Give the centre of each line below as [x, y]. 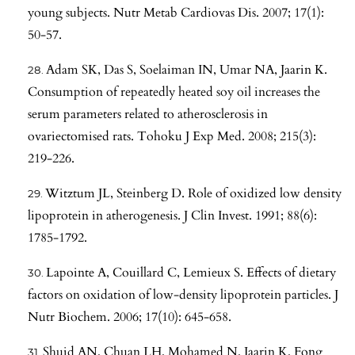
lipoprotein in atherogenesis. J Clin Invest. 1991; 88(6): [172, 215]
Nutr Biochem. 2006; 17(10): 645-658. [130, 317]
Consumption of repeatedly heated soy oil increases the [174, 92]
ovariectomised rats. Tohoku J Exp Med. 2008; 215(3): [172, 136]
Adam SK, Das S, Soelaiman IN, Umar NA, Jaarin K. [187, 69]
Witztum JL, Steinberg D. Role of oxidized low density [193, 193]
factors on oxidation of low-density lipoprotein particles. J [183, 294]
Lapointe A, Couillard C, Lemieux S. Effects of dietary [191, 272]
